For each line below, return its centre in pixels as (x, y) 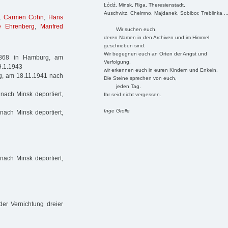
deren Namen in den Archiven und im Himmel (156, 37)
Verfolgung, (117, 62)
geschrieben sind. (124, 45)
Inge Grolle (117, 110)
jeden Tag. (122, 86)
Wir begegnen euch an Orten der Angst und (155, 53)
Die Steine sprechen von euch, (140, 78)
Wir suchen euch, (130, 29)
